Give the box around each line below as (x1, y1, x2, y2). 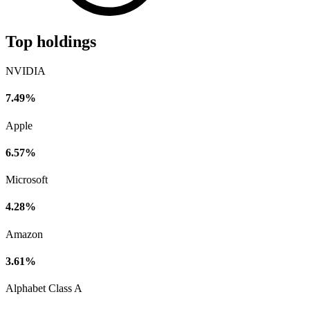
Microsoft (6, 174, 48, 186)
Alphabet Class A (6, 282, 82, 295)
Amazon (6, 228, 43, 240)
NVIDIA (6, 65, 46, 77)
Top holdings (6, 33, 96, 51)
